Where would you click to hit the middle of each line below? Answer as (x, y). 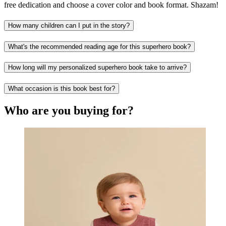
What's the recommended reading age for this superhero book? (99, 46)
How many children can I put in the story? (69, 25)
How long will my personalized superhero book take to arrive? (97, 68)
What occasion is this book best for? (62, 88)
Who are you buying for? (69, 110)
